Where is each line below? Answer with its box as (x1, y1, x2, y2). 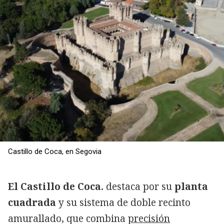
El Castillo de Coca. (8, 180, 103, 193)
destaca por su (103, 180, 174, 193)
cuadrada (8, 196, 58, 209)
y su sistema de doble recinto (58, 196, 190, 209)
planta (174, 180, 208, 193)
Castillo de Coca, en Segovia (8, 147, 101, 156)
